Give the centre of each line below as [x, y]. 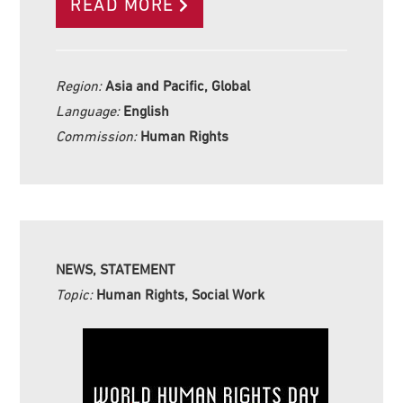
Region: [81, 85]
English [147, 110]
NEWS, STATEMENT [116, 269]
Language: [90, 110]
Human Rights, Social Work [181, 294]
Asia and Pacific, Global [178, 85]
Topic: [76, 294]
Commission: [99, 135]
